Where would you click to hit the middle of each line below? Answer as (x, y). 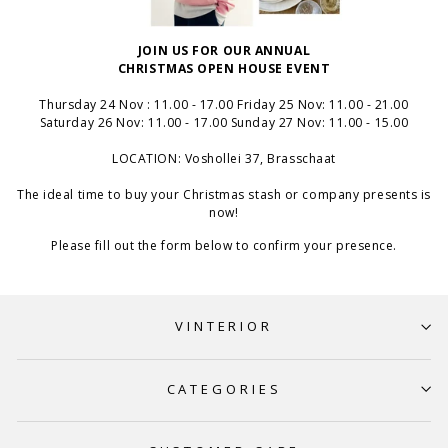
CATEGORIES (224, 388)
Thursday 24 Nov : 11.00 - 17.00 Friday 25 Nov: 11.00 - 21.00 (224, 104)
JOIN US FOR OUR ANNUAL (224, 50)
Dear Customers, (72, 432)
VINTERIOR (224, 326)
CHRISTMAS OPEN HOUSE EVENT (224, 68)
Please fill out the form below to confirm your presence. (224, 245)
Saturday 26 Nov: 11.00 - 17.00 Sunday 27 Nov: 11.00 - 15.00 (224, 122)
